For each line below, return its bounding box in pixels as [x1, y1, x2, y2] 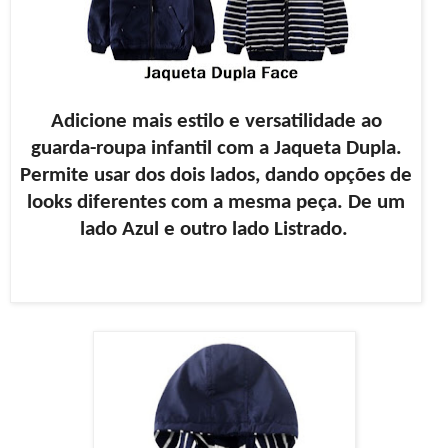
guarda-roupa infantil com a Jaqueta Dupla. [30, 137, 402, 159]
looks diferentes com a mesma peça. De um [27, 191, 405, 213]
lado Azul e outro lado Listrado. [79, 218, 353, 240]
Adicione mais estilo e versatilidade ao [50, 110, 382, 132]
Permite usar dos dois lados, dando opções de [20, 164, 412, 186]
